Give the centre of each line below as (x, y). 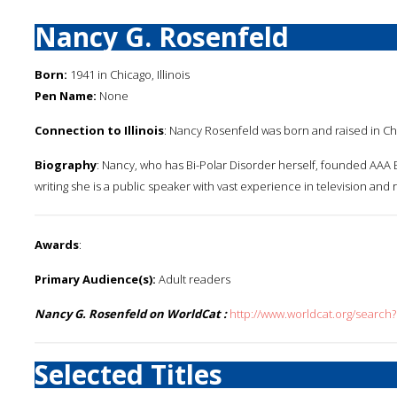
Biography (66, 165)
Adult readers (193, 279)
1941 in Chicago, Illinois (128, 74)
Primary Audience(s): (95, 279)
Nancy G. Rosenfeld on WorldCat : (131, 314)
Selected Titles (128, 374)
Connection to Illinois (99, 130)
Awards (57, 245)
